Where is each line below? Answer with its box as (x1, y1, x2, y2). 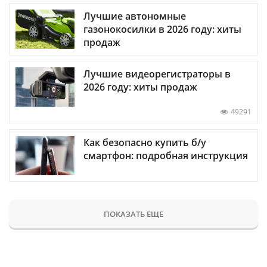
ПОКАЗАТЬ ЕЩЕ (104, 208, 163, 219)
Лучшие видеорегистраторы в (83, 67, 231, 81)
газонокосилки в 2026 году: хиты (83, 23, 241, 36)
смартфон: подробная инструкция (83, 148, 248, 162)
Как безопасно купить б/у (83, 135, 206, 149)
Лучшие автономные (83, 10, 186, 23)
